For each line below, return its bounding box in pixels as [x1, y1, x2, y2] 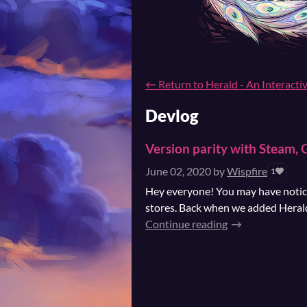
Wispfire [227, 164, 267, 177]
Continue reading [145, 217, 228, 230]
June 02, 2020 [145, 164, 211, 177]
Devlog [145, 106, 199, 126]
